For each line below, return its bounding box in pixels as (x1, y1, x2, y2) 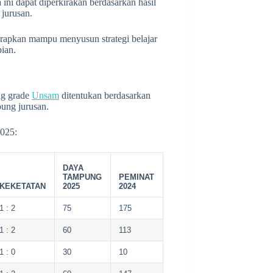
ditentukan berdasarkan (59, 90, 151, 101)
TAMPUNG (63, 172, 102, 182)
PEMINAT (119, 172, 155, 182)
